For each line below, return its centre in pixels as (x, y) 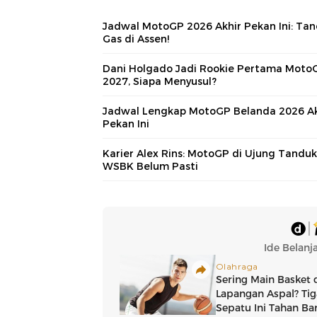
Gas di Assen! (136, 39)
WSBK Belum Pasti (150, 166)
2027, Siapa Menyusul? (160, 81)
